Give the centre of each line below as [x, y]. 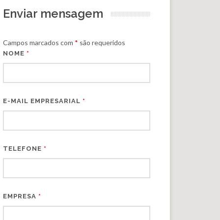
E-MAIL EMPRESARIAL [43, 101]
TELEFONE [23, 149]
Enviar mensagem [53, 14]
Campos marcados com [39, 42]
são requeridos [102, 42]
